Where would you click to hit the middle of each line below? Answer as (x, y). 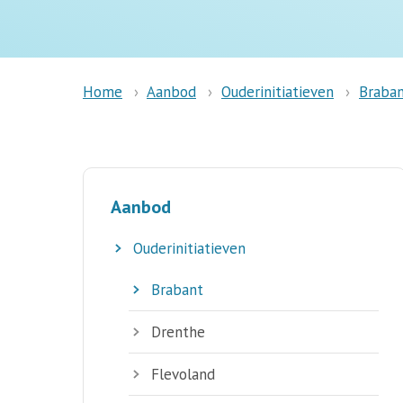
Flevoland (183, 374)
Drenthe (178, 331)
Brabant (177, 289)
